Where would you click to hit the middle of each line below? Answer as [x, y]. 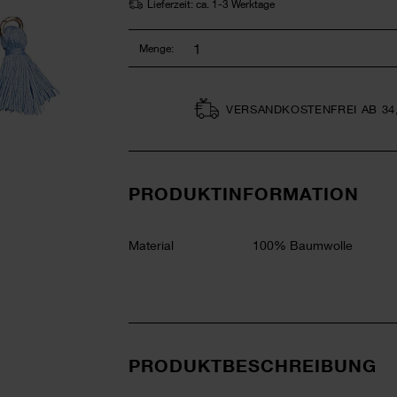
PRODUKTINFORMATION [244, 193]
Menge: [156, 48]
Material [151, 245]
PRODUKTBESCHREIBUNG [253, 365]
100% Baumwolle [303, 245]
